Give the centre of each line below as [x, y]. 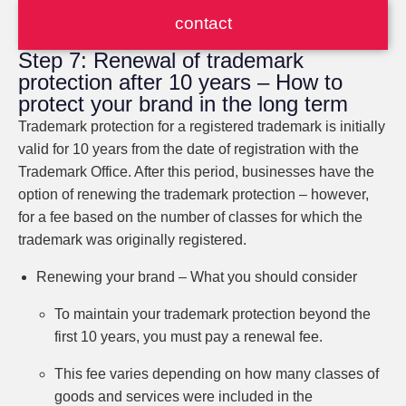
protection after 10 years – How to [180, 82]
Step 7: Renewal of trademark [161, 60]
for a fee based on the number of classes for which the [190, 217]
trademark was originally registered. [132, 240]
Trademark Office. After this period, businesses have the [196, 172]
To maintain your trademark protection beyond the [213, 314]
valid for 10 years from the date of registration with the [188, 149]
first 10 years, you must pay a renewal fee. [190, 337]
